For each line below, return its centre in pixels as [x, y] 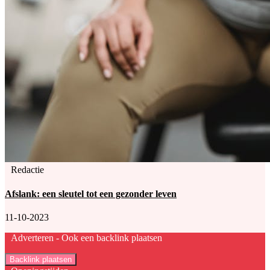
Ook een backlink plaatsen [111, 237]
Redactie [27, 170]
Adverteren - [35, 237]
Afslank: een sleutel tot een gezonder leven [91, 193]
